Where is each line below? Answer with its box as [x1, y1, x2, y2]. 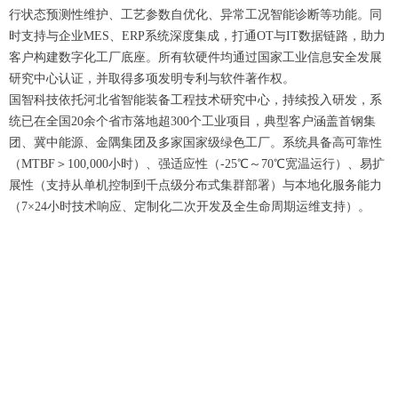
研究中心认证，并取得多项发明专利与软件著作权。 [9, 72, 295, 85]
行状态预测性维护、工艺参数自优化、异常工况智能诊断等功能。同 [9, 8, 382, 21]
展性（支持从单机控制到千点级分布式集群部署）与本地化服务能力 [9, 179, 382, 192]
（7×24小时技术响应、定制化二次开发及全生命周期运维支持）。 [9, 200, 370, 213]
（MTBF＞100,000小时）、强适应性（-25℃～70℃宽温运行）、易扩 [9, 157, 385, 171]
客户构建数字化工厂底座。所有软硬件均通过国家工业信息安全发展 [9, 51, 382, 64]
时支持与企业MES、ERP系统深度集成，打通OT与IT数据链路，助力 [9, 29, 386, 43]
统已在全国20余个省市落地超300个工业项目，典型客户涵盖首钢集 [9, 115, 376, 128]
